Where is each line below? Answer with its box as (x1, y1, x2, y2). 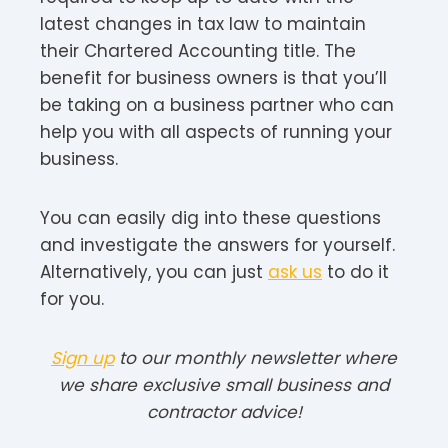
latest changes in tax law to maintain (40, 11, 366, 36)
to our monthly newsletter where (114, 345, 397, 370)
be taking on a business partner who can (40, 92, 394, 117)
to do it (322, 259, 389, 284)
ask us (268, 259, 322, 284)
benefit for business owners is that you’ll (40, 65, 387, 90)
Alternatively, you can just (40, 259, 268, 284)
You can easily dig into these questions (40, 205, 381, 230)
